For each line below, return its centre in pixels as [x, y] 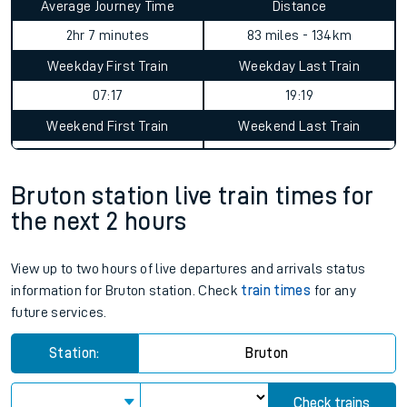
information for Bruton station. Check [126, 291]
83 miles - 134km [299, 35]
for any [333, 291]
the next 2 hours [99, 222]
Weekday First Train [108, 66]
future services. [59, 313]
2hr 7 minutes [108, 35]
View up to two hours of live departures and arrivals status [189, 269]
